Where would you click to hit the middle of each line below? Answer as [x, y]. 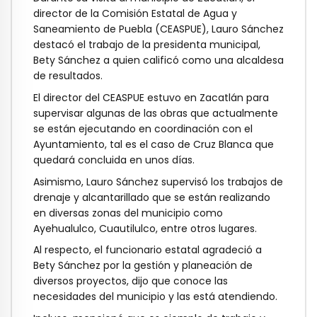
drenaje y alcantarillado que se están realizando [152, 197]
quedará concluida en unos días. [114, 160]
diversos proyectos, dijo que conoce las [131, 281]
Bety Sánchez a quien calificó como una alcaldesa [158, 60]
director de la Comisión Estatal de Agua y [135, 14]
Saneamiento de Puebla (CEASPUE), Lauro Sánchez [158, 29]
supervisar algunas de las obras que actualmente [156, 113]
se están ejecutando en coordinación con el [143, 128]
